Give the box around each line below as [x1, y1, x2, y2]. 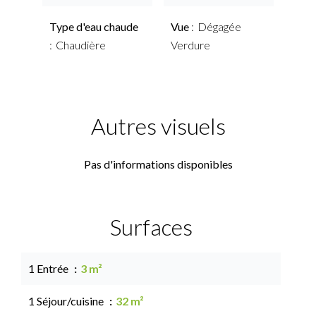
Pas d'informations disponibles [83, 157, 233, 171]
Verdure [171, 38, 210, 51]
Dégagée [197, 20, 241, 33]
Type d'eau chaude [49, 20, 138, 33]
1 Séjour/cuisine [28, 294, 106, 308]
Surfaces [109, 213, 193, 241]
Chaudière [56, 38, 106, 51]
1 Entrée [28, 262, 71, 275]
